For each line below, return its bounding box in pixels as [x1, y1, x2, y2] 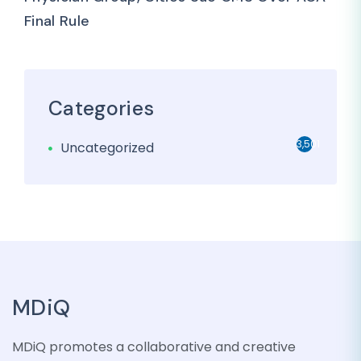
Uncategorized [60, 139, 154, 157]
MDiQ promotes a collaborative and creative [12, 338, 296, 356]
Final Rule [24, 11, 90, 31]
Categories [48, 95, 155, 122]
